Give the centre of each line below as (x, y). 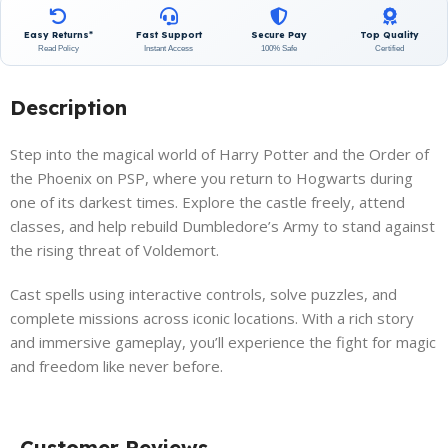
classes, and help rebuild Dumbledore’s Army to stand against (222, 226)
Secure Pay (279, 35)
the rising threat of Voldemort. (114, 250)
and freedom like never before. (116, 366)
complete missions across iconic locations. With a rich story (212, 318)
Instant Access (169, 49)
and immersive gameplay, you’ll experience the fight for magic (223, 342)
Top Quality (390, 35)
